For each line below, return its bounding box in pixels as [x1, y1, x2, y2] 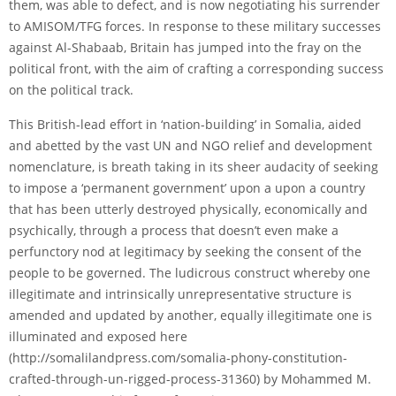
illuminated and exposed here [9, 327, 187, 345]
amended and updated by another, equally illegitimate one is [9, 306, 372, 324]
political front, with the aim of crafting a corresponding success [9, 59, 384, 77]
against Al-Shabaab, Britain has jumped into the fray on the [9, 38, 362, 56]
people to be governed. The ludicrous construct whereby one [9, 263, 370, 281]
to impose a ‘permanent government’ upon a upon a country [9, 179, 365, 196]
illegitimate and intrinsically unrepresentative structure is [9, 285, 352, 302]
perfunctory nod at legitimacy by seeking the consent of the [9, 242, 362, 260]
